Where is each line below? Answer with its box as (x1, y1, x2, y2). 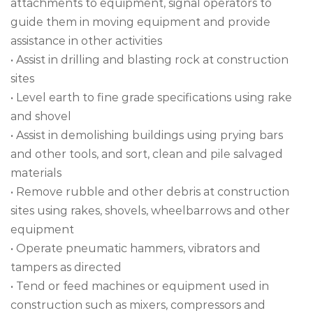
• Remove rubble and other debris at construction (10, 185, 289, 198)
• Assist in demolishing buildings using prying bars (10, 129, 283, 142)
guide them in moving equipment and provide (10, 15, 270, 29)
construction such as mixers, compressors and (10, 298, 265, 312)
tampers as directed (10, 261, 122, 274)
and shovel (10, 110, 71, 123)
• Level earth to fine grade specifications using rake (10, 91, 292, 104)
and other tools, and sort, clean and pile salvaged (10, 147, 283, 161)
